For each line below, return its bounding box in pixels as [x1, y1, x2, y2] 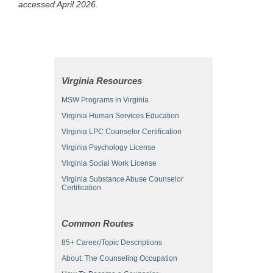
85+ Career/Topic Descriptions [62, 238, 162, 247]
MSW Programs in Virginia [62, 95, 149, 104]
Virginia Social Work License [62, 158, 157, 168]
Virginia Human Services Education [62, 111, 179, 120]
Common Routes [62, 218, 133, 229]
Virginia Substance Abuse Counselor [62, 174, 183, 183]
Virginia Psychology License [62, 143, 155, 152]
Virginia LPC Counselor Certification [62, 127, 182, 136]
